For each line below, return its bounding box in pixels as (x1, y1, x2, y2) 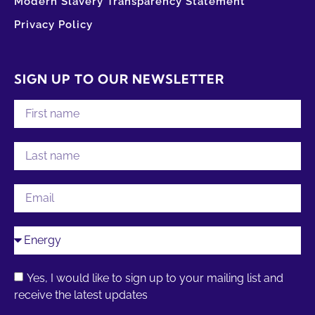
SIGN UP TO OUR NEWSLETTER (14, 71, 224, 88)
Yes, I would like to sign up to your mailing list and (27, 271, 283, 285)
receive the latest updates (14, 288, 148, 302)
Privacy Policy (14, 18, 93, 32)
